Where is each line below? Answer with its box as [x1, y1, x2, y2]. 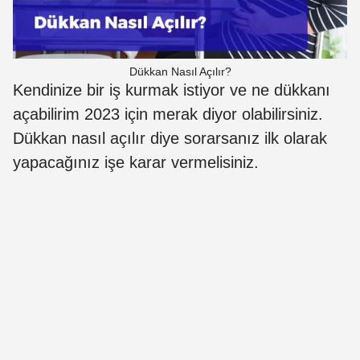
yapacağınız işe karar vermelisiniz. [13, 153, 259, 171]
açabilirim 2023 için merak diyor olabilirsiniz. [13, 104, 323, 123]
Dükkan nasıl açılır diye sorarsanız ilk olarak [13, 129, 327, 147]
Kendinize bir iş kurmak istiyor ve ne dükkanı [13, 80, 330, 99]
